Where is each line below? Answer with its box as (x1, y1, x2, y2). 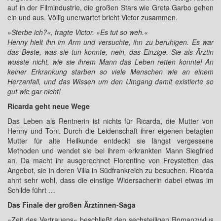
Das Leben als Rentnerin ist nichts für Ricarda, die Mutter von (7, 116, 214, 126)
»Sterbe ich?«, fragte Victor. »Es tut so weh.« (7, 27, 148, 37)
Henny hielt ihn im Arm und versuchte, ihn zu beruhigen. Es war (7, 37, 214, 47)
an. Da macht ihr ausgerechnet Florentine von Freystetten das (7, 155, 214, 165)
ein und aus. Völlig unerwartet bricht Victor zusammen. (7, 12, 178, 22)
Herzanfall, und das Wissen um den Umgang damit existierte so (7, 76, 214, 86)
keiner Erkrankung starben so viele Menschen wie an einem (7, 67, 214, 76)
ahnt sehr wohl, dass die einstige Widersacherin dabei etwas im (7, 175, 214, 185)
